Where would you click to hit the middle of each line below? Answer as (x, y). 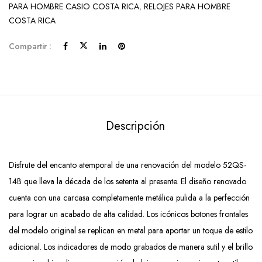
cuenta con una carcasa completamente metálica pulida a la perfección (129, 198)
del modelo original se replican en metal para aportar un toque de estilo (131, 230)
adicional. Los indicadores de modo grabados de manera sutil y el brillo (131, 247)
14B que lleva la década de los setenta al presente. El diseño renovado (127, 181)
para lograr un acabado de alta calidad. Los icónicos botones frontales (128, 214)
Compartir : (30, 46)
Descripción (135, 126)
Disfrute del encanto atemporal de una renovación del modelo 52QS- (127, 165)
